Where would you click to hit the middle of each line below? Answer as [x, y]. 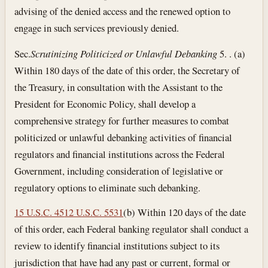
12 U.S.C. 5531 [94, 212]
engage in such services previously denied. [97, 28]
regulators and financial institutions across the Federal [120, 154]
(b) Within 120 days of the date [185, 212]
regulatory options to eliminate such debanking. [108, 187]
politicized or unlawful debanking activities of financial [124, 137]
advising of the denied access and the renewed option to [123, 11]
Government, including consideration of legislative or [119, 170]
